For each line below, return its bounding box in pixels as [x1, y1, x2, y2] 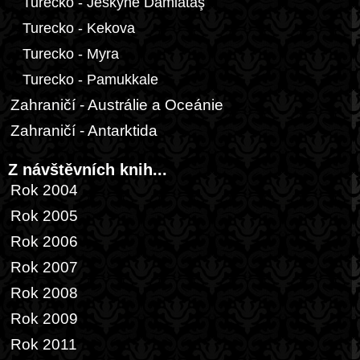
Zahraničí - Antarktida [10, 122, 157, 139]
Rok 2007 [10, 259, 78, 276]
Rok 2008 [10, 284, 78, 301]
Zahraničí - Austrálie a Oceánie [10, 96, 223, 113]
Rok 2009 [10, 310, 78, 327]
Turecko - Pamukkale [22, 72, 158, 88]
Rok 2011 [10, 336, 77, 353]
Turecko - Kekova [22, 20, 135, 36]
